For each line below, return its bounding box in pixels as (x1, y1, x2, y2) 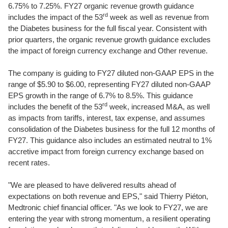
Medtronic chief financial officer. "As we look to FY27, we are (8, 203, 208, 212)
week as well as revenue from (108, 13, 209, 21)
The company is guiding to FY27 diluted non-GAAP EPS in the (8, 69, 214, 77)
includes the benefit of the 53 (8, 102, 102, 111)
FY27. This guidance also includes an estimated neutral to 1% (8, 136, 212, 145)
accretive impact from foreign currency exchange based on (8, 147, 204, 156)
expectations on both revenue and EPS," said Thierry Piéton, (8, 192, 208, 201)
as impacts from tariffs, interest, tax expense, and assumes (8, 113, 205, 122)
